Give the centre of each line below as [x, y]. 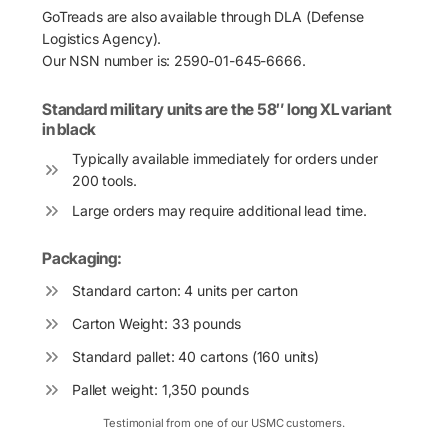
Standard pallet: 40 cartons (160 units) [195, 356]
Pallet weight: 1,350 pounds [160, 389]
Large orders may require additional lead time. [219, 211]
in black [69, 130]
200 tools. [104, 181]
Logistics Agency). [102, 39]
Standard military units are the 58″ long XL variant [217, 110]
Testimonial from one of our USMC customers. [224, 422]
